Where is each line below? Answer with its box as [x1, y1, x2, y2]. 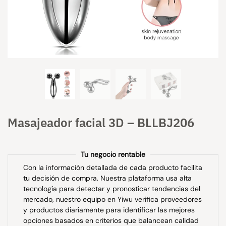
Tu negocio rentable [81, 150, 145, 159]
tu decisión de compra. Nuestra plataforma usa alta [23, 174, 192, 183]
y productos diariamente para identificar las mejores [23, 205, 195, 214]
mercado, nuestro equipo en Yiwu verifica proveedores [23, 195, 202, 204]
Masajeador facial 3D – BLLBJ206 [8, 115, 194, 131]
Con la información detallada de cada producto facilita [23, 163, 202, 172]
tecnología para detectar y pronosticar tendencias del [23, 184, 200, 193]
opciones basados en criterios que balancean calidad [23, 216, 199, 225]
